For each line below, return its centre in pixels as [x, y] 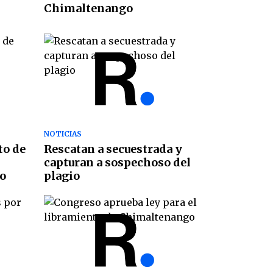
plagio [62, 176]
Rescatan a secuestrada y [113, 149]
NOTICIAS [62, 134]
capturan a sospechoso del [117, 163]
